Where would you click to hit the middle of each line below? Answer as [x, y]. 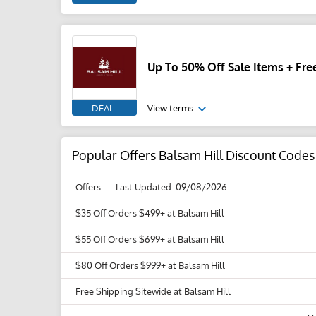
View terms [171, 108]
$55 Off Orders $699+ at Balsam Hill [150, 239]
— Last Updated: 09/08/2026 [165, 187]
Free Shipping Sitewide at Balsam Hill [153, 291]
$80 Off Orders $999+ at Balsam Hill [150, 265]
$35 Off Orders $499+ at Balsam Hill [150, 213]
